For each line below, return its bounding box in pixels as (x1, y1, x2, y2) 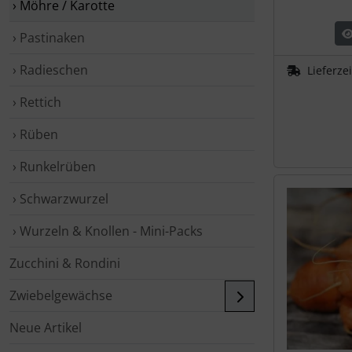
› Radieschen (9, 61, 88, 79)
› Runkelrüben (9, 158, 96, 175)
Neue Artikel (9, 319, 82, 336)
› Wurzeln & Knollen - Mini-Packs (9, 222, 203, 240)
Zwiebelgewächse (9, 287, 112, 304)
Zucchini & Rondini (9, 255, 120, 272)
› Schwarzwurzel (9, 190, 108, 207)
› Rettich (9, 93, 61, 111)
